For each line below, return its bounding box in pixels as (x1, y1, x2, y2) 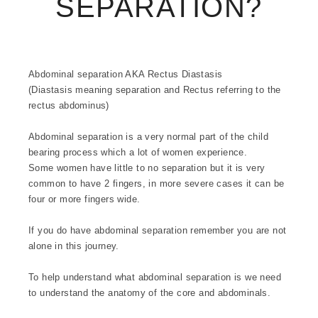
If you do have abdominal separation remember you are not (28, 225, 287, 236)
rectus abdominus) (28, 100, 109, 111)
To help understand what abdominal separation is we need (28, 272, 281, 283)
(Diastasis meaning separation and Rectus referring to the (28, 84, 281, 96)
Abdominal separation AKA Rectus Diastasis (28, 69, 223, 80)
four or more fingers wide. (28, 194, 141, 205)
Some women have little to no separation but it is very (28, 163, 265, 174)
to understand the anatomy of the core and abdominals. (28, 287, 271, 299)
